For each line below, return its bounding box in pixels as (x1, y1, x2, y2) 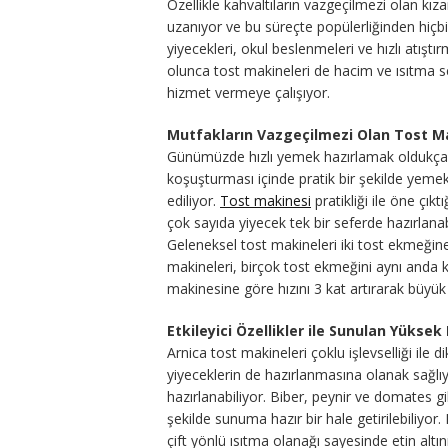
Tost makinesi (220, 191, 311, 211)
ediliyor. (167, 191, 220, 211)
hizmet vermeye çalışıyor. (167, 83, 330, 103)
